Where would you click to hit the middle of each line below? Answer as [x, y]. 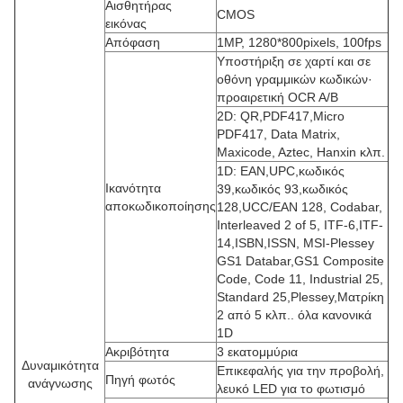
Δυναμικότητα [60, 365]
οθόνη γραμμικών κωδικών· [295, 79]
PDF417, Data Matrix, [278, 134]
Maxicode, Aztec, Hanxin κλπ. [301, 152]
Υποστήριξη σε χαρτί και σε [294, 61]
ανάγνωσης [60, 383]
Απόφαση [133, 42]
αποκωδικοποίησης [161, 206]
